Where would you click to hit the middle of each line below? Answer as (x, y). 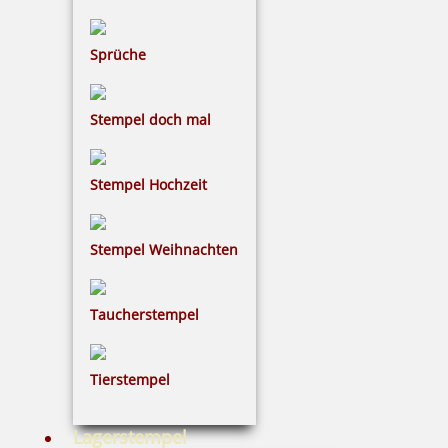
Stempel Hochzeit (148, 185)
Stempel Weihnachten (164, 250)
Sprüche (118, 55)
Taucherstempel (144, 315)
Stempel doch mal (150, 120)
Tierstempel (130, 380)
